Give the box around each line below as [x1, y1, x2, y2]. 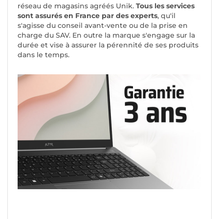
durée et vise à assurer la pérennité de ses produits [18, 41, 198, 50]
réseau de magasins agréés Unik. [18, 1, 136, 11]
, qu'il [157, 11, 175, 21]
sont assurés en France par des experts [18, 11, 157, 21]
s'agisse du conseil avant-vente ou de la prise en [18, 21, 188, 30]
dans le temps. [18, 50, 69, 60]
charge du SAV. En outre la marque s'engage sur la [18, 31, 195, 40]
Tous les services [136, 1, 195, 11]
